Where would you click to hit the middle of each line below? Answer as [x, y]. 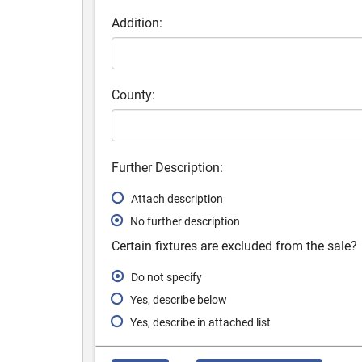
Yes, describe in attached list [200, 322]
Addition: [137, 23]
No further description [185, 221]
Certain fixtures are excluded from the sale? [234, 246]
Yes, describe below [179, 300]
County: [133, 95]
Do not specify [166, 277]
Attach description [177, 199]
